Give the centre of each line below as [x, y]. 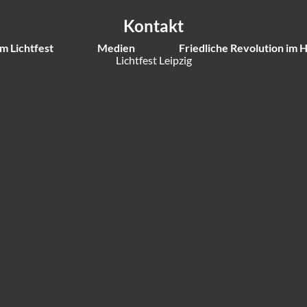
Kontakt [153, 25]
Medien [116, 48]
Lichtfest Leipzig [153, 60]
